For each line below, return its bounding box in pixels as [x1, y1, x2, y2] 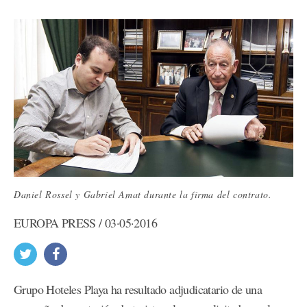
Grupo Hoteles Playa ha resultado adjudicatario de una [14, 281, 262, 298]
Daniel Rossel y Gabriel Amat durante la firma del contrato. [14, 188, 272, 201]
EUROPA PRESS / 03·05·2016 [14, 214, 157, 232]
